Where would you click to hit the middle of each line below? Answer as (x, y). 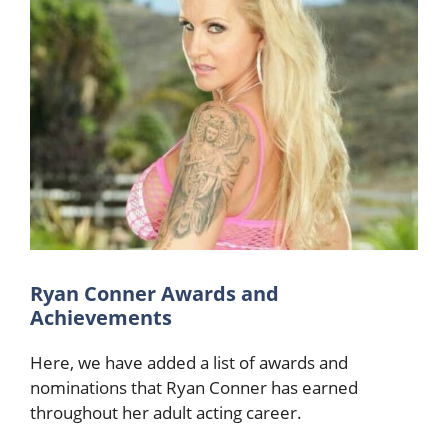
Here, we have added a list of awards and (189, 362)
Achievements (103, 317)
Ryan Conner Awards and (154, 293)
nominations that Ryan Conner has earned (194, 387)
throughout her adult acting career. (168, 412)
